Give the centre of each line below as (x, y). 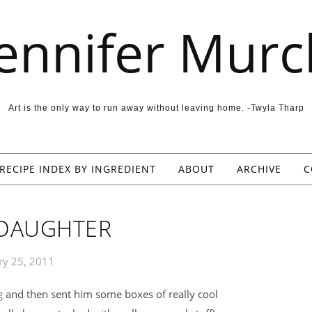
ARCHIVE (259, 169)
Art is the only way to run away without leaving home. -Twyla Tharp (156, 108)
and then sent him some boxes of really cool (110, 294)
